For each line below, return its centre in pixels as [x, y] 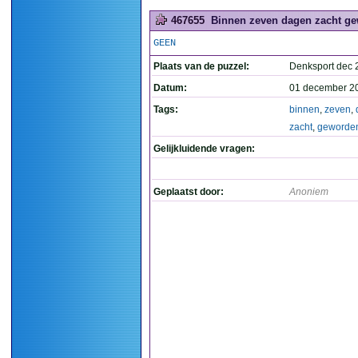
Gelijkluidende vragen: [204, 149]
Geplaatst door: [189, 192]
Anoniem [309, 192]
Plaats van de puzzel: [201, 66]
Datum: [170, 88]
